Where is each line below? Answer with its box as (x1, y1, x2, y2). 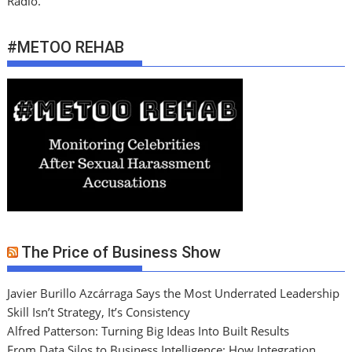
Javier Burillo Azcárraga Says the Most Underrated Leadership (7, 285, 340, 302)
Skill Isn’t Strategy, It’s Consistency (7, 304, 191, 321)
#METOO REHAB (7, 37, 125, 57)
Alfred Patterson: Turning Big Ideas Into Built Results (7, 323, 290, 339)
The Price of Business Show (21, 243, 222, 262)
